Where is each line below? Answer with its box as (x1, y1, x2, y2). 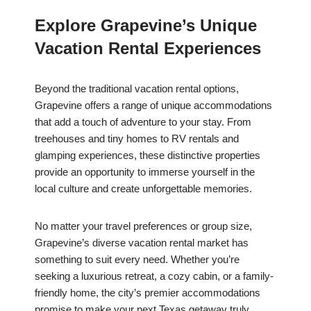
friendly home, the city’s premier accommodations (35, 287, 260, 299)
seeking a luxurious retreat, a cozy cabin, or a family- (35, 270, 274, 283)
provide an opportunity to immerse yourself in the (35, 166, 255, 178)
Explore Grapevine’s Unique (35, 16, 257, 35)
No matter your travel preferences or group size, (35, 220, 252, 233)
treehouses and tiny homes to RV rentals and (35, 133, 239, 145)
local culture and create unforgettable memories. (35, 183, 252, 195)
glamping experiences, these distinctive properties (35, 149, 260, 162)
